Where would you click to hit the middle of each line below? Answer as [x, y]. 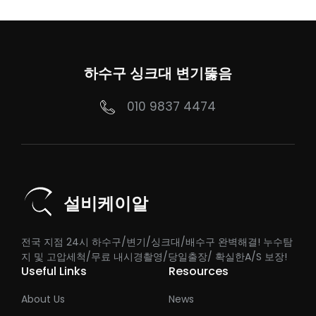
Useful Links [54, 272]
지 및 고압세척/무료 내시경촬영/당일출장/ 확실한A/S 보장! [154, 257]
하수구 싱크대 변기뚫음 [158, 74]
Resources [199, 272]
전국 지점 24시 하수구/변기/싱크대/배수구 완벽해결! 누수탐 [157, 242]
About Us [43, 299]
